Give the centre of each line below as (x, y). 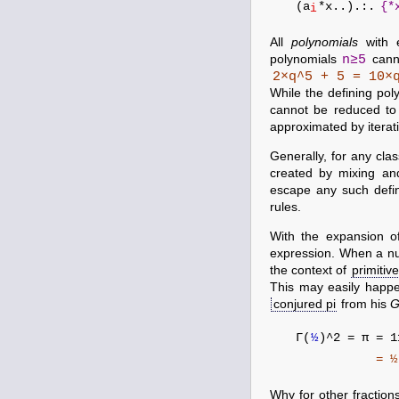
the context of (310, 270)
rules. (285, 207)
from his (364, 304)
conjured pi (305, 304)
